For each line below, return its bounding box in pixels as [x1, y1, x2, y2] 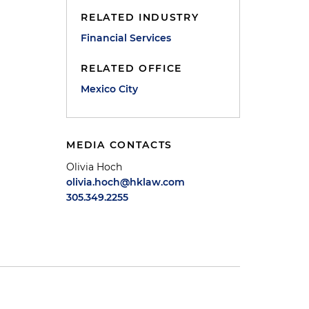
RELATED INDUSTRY [81, 11, 199, 23]
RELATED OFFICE [81, 62, 183, 74]
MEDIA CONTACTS [66, 139, 173, 151]
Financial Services [81, 32, 172, 44]
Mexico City [81, 83, 139, 95]
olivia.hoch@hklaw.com [66, 176, 186, 188]
